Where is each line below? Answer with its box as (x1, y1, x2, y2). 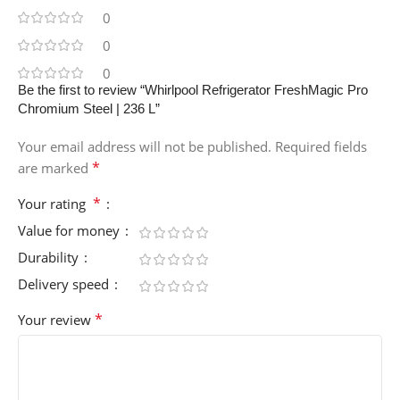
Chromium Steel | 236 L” (18, 101, 160, 117)
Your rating (18, 195, 93, 213)
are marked (18, 159, 92, 178)
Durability (18, 248, 82, 267)
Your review (18, 311, 95, 329)
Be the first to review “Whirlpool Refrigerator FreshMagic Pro (18, 82, 368, 98)
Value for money (18, 221, 123, 240)
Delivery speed (18, 275, 112, 294)
